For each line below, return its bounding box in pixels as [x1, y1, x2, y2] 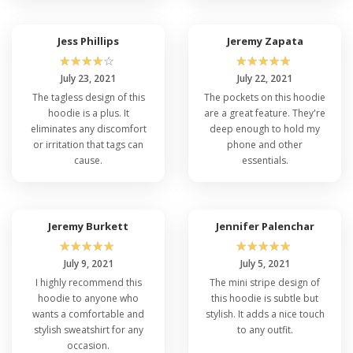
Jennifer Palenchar [215, 218, 314, 233]
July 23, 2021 [61, 71, 116, 85]
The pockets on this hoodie [204, 90, 325, 104]
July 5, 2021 [240, 256, 290, 270]
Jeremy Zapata [226, 33, 303, 48]
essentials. [241, 153, 288, 167]
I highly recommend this [35, 275, 142, 289]
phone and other [227, 137, 303, 151]
